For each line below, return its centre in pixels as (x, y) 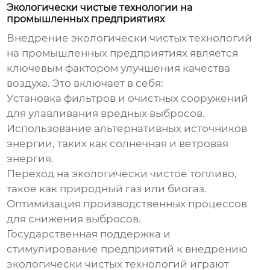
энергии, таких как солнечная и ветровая (118, 144)
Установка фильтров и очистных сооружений (128, 99)
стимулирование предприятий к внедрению (127, 249)
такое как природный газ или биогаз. (107, 189)
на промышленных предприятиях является (123, 53)
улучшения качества (176, 68)
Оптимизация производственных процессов (127, 204)
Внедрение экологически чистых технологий (130, 38)
